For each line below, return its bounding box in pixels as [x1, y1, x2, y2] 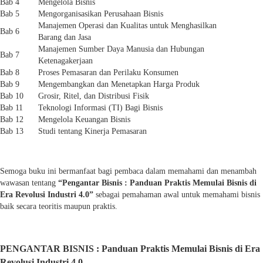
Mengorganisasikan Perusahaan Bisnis [38, 9, 163, 18]
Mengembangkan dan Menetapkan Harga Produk [38, 79, 200, 89]
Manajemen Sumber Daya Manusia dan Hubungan [38, 44, 204, 53]
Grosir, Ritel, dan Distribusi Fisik [38, 91, 149, 100]
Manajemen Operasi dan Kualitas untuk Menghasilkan [38, 21, 217, 30]
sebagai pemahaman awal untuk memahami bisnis [93, 190, 260, 199]
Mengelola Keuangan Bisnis [38, 114, 130, 124]
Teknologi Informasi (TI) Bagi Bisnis [38, 103, 163, 112]
